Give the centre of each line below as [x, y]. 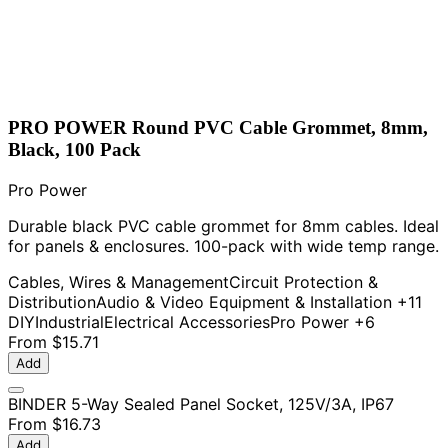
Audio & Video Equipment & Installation [244, 301]
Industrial [69, 321]
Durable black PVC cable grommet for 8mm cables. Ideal [223, 225]
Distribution [52, 301]
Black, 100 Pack [74, 150]
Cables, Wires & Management [118, 281]
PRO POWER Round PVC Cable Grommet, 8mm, [218, 128]
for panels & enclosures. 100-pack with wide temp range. [223, 245]
